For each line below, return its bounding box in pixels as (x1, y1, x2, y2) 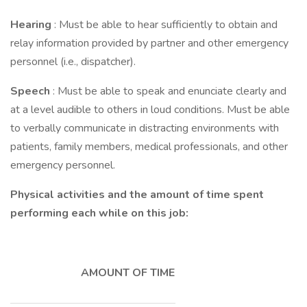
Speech (10, 84, 53, 99)
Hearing (10, 17, 54, 32)
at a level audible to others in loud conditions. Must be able (10, 102, 290, 117)
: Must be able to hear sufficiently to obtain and (54, 17, 278, 32)
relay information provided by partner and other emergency (10, 36, 288, 51)
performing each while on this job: (10, 206, 188, 221)
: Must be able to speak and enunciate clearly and (53, 84, 286, 99)
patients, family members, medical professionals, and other (10, 139, 288, 154)
